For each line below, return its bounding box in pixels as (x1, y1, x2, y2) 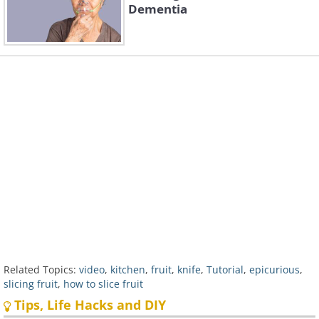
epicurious (249, 263, 300, 277)
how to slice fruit (63, 277, 143, 291)
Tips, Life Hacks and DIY (11, 296, 166, 314)
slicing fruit (4, 277, 58, 291)
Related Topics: (4, 263, 76, 277)
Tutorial (206, 263, 244, 277)
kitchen (110, 263, 145, 277)
